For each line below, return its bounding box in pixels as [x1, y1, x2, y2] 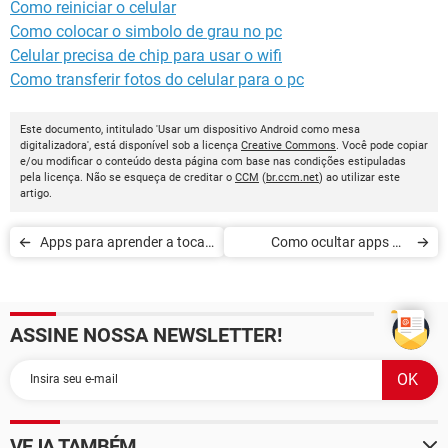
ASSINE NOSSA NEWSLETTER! [10, 322, 282, 347]
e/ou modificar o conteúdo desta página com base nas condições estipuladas [20, 154, 406, 168]
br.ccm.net [266, 170, 319, 184]
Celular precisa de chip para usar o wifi [10, 45, 282, 65]
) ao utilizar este [319, 170, 400, 184]
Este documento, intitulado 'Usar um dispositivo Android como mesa [20, 122, 360, 136]
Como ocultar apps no [271, 233, 408, 250]
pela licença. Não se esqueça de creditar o [20, 170, 235, 184]
